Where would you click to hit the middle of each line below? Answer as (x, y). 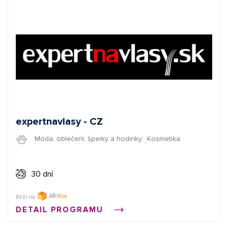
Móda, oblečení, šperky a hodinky (88, 139)
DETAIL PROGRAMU (61, 210)
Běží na (25, 197)
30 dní (42, 174)
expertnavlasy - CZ (59, 121)
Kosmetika (163, 139)
